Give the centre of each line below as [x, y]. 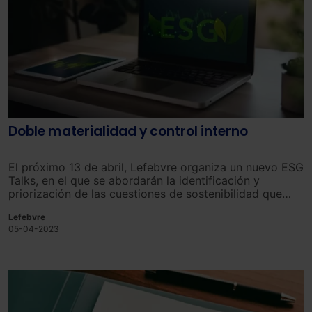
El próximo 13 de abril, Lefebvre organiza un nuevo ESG [156, 167]
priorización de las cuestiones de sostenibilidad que [145, 194]
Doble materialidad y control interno [128, 132]
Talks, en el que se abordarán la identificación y [134, 181]
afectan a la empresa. [65, 207]
